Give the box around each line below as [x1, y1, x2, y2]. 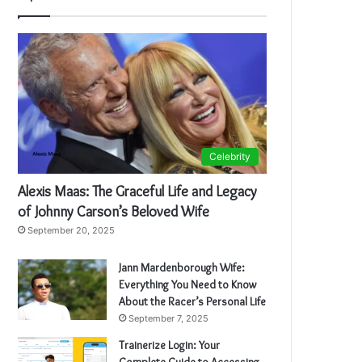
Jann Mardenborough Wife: [119, 259, 246, 275]
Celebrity [209, 149, 250, 162]
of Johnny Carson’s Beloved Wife [18, 202, 210, 221]
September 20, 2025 [27, 224, 116, 236]
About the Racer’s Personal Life [119, 293, 267, 309]
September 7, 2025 [128, 312, 209, 324]
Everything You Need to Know [119, 276, 257, 292]
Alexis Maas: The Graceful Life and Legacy [18, 182, 258, 200]
